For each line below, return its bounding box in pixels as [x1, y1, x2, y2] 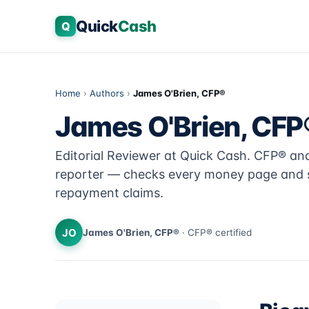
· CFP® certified [179, 227, 252, 238]
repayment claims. [55, 186, 163, 200]
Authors [90, 88, 124, 99]
